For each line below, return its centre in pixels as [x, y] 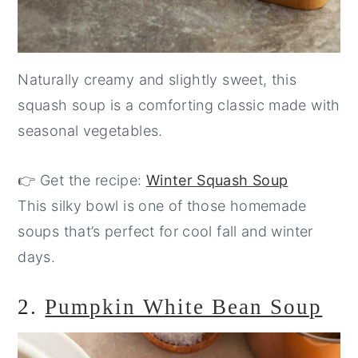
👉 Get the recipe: [82, 181]
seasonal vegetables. [90, 131]
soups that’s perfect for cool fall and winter [165, 232]
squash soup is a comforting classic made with [179, 105]
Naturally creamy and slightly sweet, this [157, 80]
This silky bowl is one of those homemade [162, 206]
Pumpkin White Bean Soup [184, 307]
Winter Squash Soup [217, 181]
